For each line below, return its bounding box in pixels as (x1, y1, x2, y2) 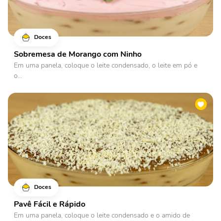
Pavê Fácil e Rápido (14, 199, 85, 210)
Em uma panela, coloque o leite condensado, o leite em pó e (14, 61, 197, 70)
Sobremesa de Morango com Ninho (14, 49, 142, 60)
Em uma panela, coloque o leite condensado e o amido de (14, 211, 190, 220)
